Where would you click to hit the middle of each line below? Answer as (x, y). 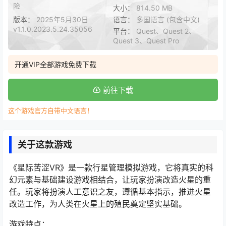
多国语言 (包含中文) (168, 19)
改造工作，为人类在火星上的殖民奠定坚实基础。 (98, 204)
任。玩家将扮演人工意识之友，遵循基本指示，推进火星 (110, 192)
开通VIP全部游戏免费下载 (55, 64)
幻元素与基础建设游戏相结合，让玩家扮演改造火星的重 (110, 180)
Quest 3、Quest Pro (146, 41)
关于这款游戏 (45, 145)
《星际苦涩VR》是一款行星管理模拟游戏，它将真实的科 (111, 167)
